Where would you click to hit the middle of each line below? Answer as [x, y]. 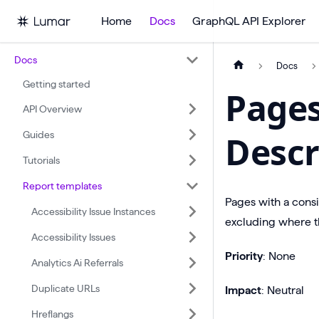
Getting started [57, 84]
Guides [38, 134]
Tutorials [41, 160]
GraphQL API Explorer [249, 21]
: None [279, 256]
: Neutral [283, 291]
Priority [244, 256]
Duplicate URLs [66, 288]
